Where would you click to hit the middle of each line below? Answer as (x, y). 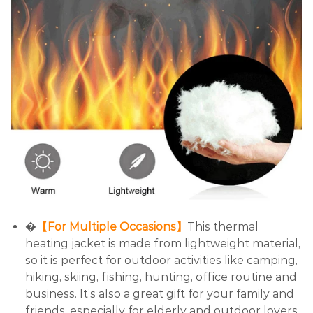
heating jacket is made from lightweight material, (163, 243)
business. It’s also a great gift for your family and (160, 293)
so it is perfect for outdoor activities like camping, (161, 260)
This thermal (223, 226)
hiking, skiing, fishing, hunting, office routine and (161, 277)
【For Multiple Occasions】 (112, 226)
